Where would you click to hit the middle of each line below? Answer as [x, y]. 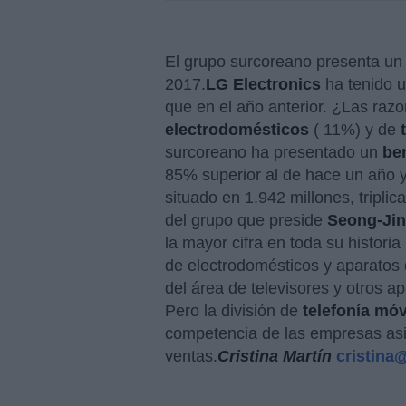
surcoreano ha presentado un [274, 152]
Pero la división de [232, 311]
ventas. [191, 356]
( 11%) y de [355, 130]
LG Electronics [263, 84]
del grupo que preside [246, 220]
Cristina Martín [277, 356]
